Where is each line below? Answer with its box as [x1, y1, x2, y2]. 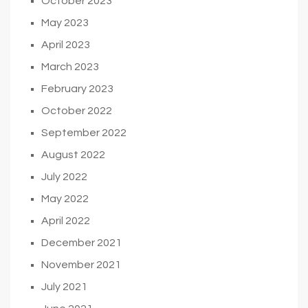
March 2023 [41, 60, 99, 72]
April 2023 [41, 38, 90, 50]
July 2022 [41, 170, 87, 182]
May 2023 [41, 16, 89, 28]
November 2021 [41, 258, 121, 270]
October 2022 [41, 104, 112, 116]
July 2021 [41, 280, 87, 292]
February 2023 [41, 82, 113, 94]
